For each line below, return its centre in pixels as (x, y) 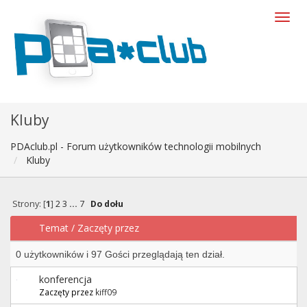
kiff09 (106, 292)
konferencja (65, 279)
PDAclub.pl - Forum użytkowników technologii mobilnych (136, 146)
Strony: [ (29, 204)
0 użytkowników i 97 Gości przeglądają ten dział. (120, 254)
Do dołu (107, 204)
